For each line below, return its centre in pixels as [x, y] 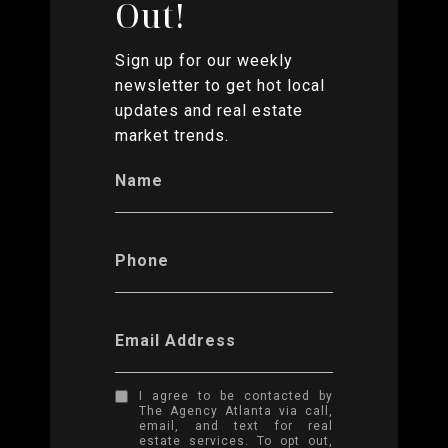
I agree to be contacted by [236, 396]
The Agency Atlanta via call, [236, 411]
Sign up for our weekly [204, 61]
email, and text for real [236, 426]
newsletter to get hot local [220, 86]
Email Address [175, 341]
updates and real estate [209, 111]
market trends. [172, 136]
